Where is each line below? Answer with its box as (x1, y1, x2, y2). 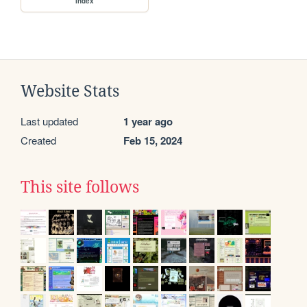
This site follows (21, 178, 139, 197)
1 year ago (123, 114, 173, 130)
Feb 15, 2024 (123, 133, 182, 149)
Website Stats (21, 82, 119, 101)
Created (21, 133, 56, 148)
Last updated (21, 114, 78, 129)
